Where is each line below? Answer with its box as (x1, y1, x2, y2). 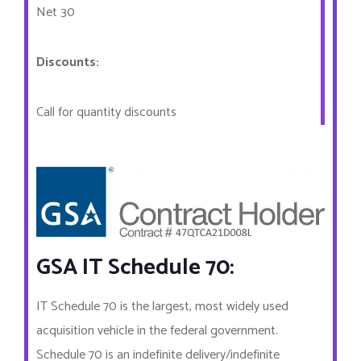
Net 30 (36, 2, 75, 23)
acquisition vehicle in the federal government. (36, 319, 278, 342)
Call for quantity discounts (36, 102, 176, 123)
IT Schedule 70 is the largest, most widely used (36, 295, 288, 317)
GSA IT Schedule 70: (36, 248, 234, 286)
